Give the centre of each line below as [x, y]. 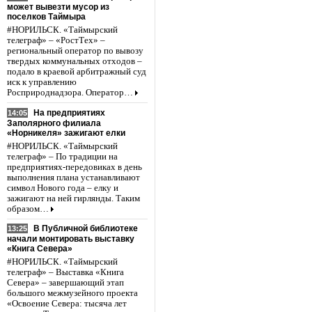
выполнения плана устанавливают [73, 177]
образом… [28, 209]
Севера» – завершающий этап [65, 283]
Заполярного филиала [54, 123]
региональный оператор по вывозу [75, 50]
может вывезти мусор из [58, 7]
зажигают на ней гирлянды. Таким [73, 198]
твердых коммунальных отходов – [75, 61]
